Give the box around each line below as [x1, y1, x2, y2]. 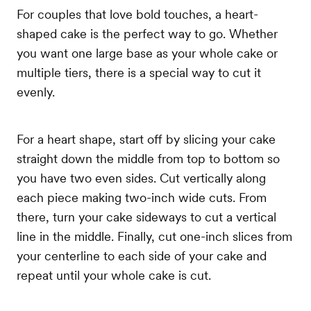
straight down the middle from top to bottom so [17, 151, 280, 166]
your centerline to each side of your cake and [17, 248, 267, 263]
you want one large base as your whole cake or [17, 45, 278, 60]
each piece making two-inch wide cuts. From [17, 190, 267, 205]
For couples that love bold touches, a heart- [17, 6, 258, 22]
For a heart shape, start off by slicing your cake [17, 131, 276, 146]
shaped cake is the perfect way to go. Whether [17, 26, 278, 41]
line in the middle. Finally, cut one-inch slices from [17, 228, 292, 244]
